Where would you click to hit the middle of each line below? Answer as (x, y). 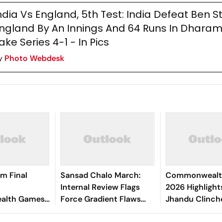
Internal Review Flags (100, 187)
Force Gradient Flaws (100, 199)
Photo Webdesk (34, 58)
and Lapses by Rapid (99, 211)
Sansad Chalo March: (100, 175)
